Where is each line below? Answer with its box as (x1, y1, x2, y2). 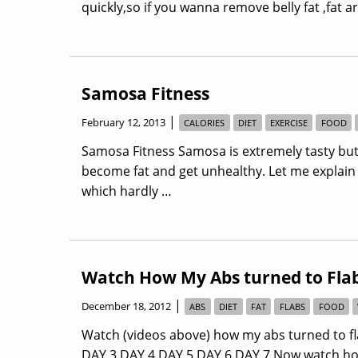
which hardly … (82, 181, 172, 200)
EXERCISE (269, 117, 308, 129)
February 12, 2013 (82, 115, 165, 130)
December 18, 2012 (82, 298, 171, 313)
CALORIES (184, 117, 225, 129)
